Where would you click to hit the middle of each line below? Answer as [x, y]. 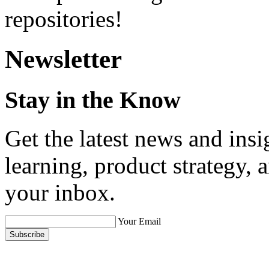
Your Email [139, 222]
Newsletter [63, 59]
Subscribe [27, 235]
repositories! [64, 19]
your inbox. [60, 193]
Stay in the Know [93, 100]
